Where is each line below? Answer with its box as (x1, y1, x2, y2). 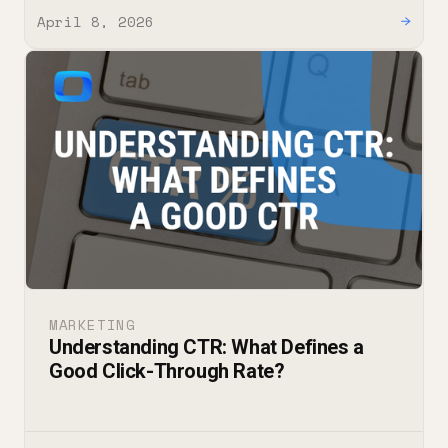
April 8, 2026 (37, 10, 154, 32)
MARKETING (49, 314, 136, 336)
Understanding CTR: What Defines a (49, 335, 364, 360)
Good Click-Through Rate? (49, 359, 285, 384)
